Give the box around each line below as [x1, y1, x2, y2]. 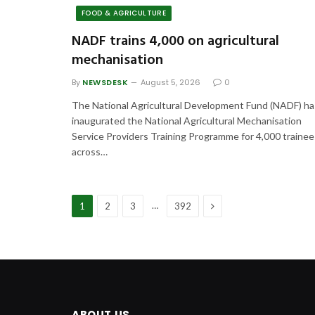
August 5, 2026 [141, 76, 201, 88]
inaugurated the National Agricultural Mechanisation [72, 114, 302, 127]
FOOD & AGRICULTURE [82, 7, 167, 18]
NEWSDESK [82, 76, 129, 88]
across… [72, 145, 108, 157]
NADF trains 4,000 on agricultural [72, 30, 279, 53]
